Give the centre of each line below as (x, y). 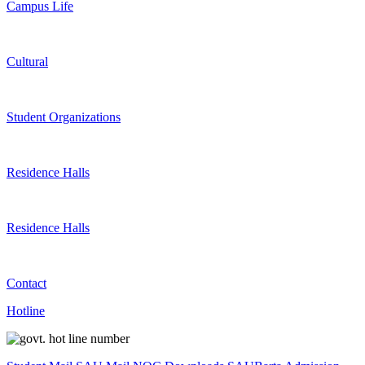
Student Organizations (64, 117)
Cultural (27, 62)
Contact (26, 284)
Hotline (26, 311)
